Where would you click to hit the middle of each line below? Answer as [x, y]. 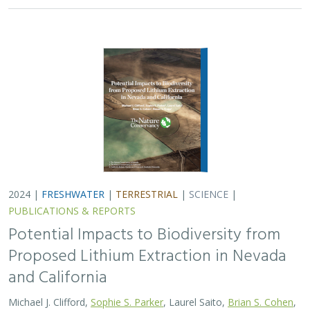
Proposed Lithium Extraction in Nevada [147, 252]
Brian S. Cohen [261, 297]
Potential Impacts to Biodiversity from [144, 230]
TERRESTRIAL [147, 189]
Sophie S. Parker [127, 297]
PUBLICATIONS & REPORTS [72, 206]
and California [58, 273]
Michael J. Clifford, [49, 297]
